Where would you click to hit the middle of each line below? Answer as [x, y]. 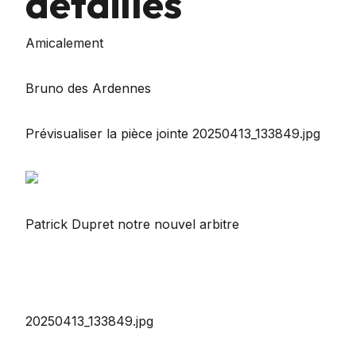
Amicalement [64, 43]
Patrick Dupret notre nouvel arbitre [132, 224]
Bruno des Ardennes [88, 88]
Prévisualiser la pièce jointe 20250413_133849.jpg [173, 133]
